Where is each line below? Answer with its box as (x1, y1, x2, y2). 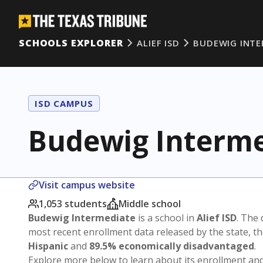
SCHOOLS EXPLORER (19, 36, 123, 49)
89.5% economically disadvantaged (89, 240, 254, 252)
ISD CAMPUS (35, 97, 93, 109)
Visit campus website (39, 178, 135, 191)
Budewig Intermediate (28, 211, 136, 224)
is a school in (136, 211, 197, 224)
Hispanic (28, 240, 68, 252)
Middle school (119, 197, 181, 210)
